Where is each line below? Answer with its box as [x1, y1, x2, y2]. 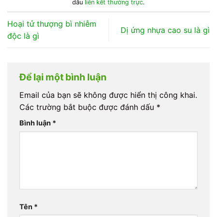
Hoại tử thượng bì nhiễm [7, 19, 96, 29]
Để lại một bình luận [19, 71, 108, 83]
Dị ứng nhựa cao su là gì [121, 25, 210, 35]
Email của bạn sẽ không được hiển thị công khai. [19, 90, 197, 100]
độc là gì [7, 31, 39, 41]
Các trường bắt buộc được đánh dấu [19, 102, 156, 112]
